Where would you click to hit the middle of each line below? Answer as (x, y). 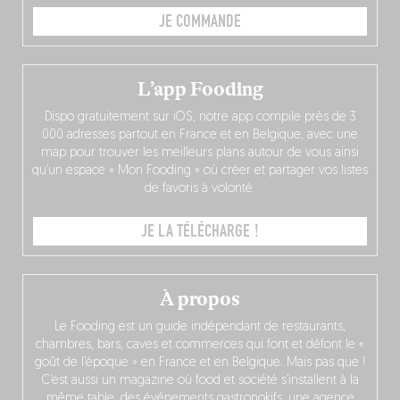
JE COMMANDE (200, 21)
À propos (200, 299)
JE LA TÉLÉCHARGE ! (200, 231)
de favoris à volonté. (200, 188)
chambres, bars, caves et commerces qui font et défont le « (200, 345)
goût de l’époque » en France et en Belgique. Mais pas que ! (200, 362)
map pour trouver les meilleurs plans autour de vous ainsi (200, 153)
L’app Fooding (200, 89)
